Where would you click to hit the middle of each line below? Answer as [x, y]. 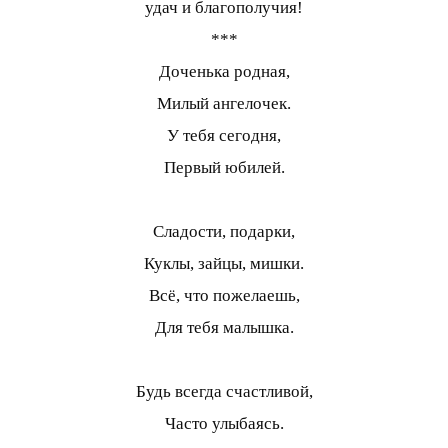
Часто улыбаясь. [224, 424]
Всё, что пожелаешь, [224, 296]
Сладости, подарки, [224, 232]
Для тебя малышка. [224, 328]
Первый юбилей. [224, 168]
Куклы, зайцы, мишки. [224, 264]
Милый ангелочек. [224, 104]
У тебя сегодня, [224, 136]
